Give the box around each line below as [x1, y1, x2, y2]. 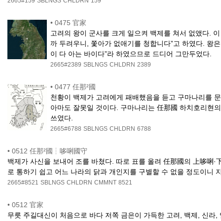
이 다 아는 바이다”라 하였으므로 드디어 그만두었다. [50, 50, 212, 58]
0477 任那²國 [55, 83, 96, 91]
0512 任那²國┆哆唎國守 [12, 147, 87, 155]
